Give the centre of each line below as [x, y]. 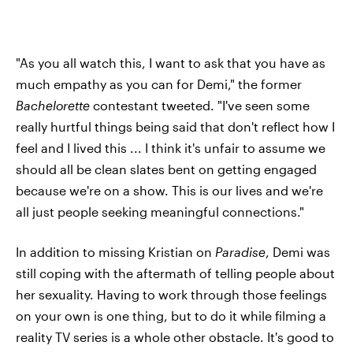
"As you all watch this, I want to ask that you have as [171, 63]
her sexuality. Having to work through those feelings [171, 294]
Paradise [240, 252]
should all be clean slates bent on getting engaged [166, 169]
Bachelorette [54, 105]
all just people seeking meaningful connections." [160, 212]
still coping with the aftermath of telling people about [175, 273]
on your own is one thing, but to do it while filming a [171, 316]
